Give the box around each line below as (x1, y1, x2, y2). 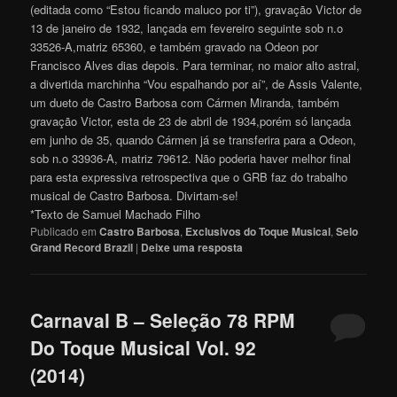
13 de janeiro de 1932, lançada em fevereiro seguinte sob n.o (30, 19, 344, 37)
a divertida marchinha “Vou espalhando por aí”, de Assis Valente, (30, 75, 363, 93)
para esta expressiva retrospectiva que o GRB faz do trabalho (30, 168, 348, 186)
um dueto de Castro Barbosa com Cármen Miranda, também (30, 94, 340, 112)
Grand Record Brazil (30, 239, 134, 256)
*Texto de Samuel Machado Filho (30, 206, 201, 223)
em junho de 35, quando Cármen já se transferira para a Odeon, (30, 131, 357, 149)
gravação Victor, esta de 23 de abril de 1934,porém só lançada (30, 113, 352, 130)
